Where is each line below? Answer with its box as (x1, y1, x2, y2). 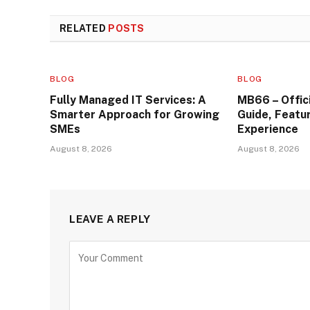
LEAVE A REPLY (69, 212, 151, 225)
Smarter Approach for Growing (50, 107, 219, 121)
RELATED (60, 22, 109, 34)
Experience (237, 122, 302, 136)
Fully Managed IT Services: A (50, 93, 206, 107)
